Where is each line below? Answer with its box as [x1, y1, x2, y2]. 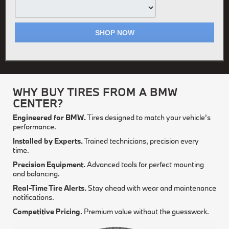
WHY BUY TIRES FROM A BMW [13, 84, 177, 99]
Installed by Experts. [13, 135, 83, 146]
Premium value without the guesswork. [82, 206, 209, 216]
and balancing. [13, 168, 60, 178]
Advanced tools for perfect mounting [85, 159, 204, 169]
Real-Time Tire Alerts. [13, 182, 86, 193]
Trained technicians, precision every [83, 135, 199, 146]
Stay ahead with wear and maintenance [86, 182, 216, 193]
